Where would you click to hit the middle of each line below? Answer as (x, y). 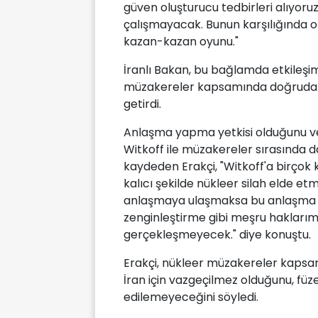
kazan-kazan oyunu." (181, 42)
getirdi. (142, 104)
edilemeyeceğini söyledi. (191, 297)
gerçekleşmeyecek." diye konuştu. (217, 235)
